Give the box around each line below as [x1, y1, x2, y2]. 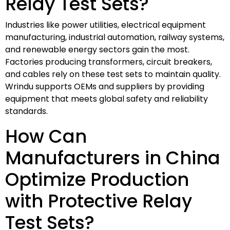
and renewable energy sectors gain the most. [5, 43, 189, 55]
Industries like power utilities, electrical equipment [5, 18, 206, 31]
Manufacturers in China [5, 145, 220, 170]
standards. [5, 105, 48, 117]
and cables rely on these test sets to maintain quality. [5, 68, 221, 80]
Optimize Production [5, 166, 189, 192]
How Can [5, 123, 87, 149]
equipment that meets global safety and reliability [5, 92, 208, 105]
